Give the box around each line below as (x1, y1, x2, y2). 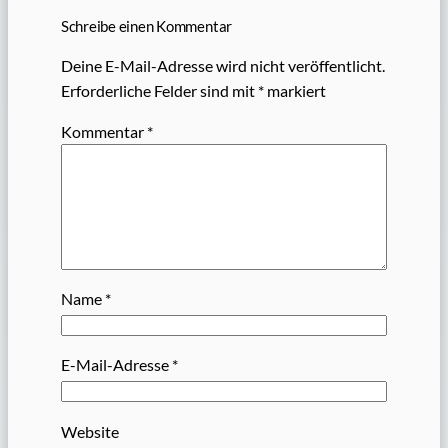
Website (60, 421, 119, 441)
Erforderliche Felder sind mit (60, 80, 258, 100)
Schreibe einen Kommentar (60, 16, 233, 35)
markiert (263, 80, 326, 100)
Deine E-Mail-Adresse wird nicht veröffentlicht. (60, 55, 385, 75)
